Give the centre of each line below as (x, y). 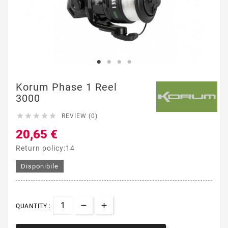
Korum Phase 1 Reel (66, 87)
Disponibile (40, 166)
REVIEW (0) (80, 116)
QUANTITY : (33, 206)
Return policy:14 (45, 148)
